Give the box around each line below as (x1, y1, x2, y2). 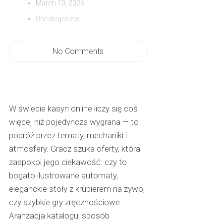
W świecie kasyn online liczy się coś (8, 104, 138, 114)
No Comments (53, 47, 104, 56)
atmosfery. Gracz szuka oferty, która (8, 144, 140, 154)
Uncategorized (36, 15, 81, 23)
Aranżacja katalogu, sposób (8, 211, 110, 221)
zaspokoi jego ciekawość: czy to (8, 157, 127, 167)
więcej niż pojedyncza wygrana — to (8, 117, 139, 127)
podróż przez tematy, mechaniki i (8, 130, 127, 141)
